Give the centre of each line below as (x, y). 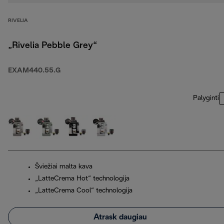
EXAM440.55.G (34, 71)
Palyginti (206, 98)
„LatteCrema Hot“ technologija (82, 179)
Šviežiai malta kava (64, 167)
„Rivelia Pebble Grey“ (52, 46)
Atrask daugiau (120, 217)
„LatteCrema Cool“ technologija (84, 191)
